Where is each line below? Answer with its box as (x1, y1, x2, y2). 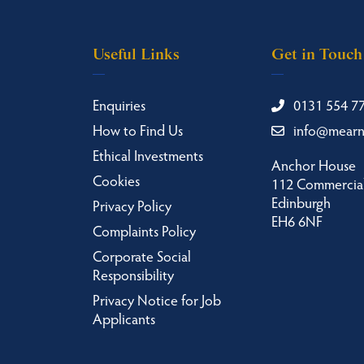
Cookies (93, 169, 140, 190)
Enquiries (93, 93, 145, 115)
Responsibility (93, 263, 174, 284)
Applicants (93, 307, 155, 328)
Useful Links (93, 45, 180, 64)
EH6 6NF (271, 210, 323, 231)
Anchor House (271, 154, 356, 175)
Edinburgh (271, 191, 331, 212)
